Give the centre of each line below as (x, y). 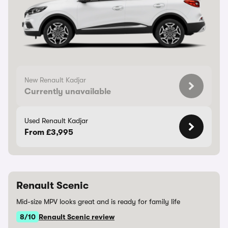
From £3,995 (49, 132)
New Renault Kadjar (55, 80)
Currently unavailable (68, 92)
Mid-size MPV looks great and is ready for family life (98, 202)
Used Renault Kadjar (56, 121)
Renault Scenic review (77, 217)
